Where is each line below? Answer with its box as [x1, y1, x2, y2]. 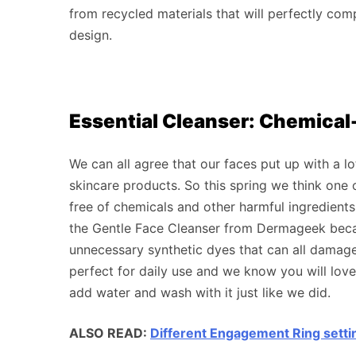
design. [69, 26, 112, 43]
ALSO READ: [69, 324, 150, 341]
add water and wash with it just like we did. [69, 284, 331, 300]
